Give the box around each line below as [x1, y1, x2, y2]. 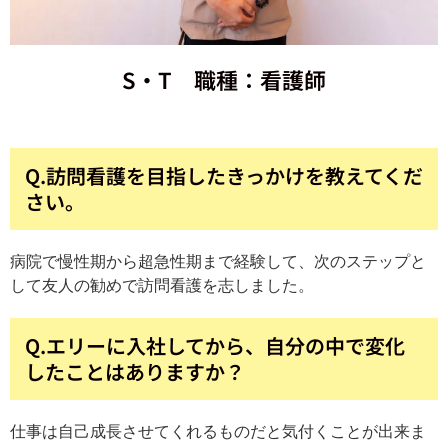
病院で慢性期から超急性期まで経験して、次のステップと [10, 252, 426, 270]
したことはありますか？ [25, 356, 245, 386]
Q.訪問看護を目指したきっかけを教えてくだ [25, 160, 423, 190]
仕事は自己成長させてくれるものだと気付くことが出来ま [10, 422, 426, 440]
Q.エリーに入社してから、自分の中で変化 [25, 330, 405, 360]
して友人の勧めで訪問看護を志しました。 [10, 276, 314, 294]
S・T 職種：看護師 [122, 62, 326, 95]
